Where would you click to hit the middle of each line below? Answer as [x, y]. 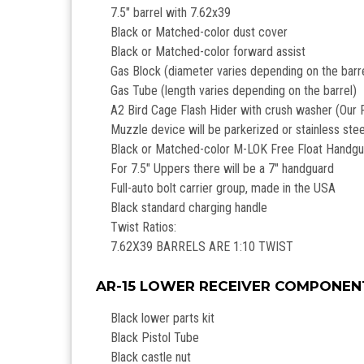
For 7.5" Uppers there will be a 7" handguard [223, 169]
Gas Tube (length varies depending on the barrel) [234, 91]
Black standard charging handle [189, 208]
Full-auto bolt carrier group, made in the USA [223, 188]
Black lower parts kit [163, 318]
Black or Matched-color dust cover [199, 32]
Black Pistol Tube [155, 338]
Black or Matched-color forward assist [208, 52]
